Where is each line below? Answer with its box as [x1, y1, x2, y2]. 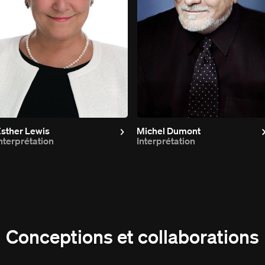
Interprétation [137, 134, 196, 147]
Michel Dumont [137, 124, 201, 137]
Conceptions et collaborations [6, 224, 259, 248]
